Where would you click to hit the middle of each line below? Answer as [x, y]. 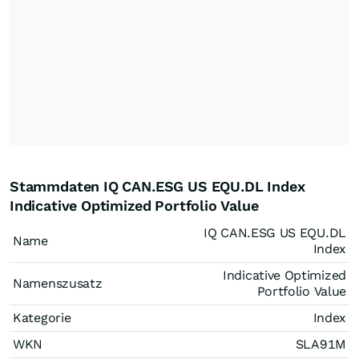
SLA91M [321, 344]
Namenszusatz [58, 283]
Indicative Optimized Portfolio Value [134, 206]
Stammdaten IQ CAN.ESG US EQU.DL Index [157, 186]
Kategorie [42, 318]
